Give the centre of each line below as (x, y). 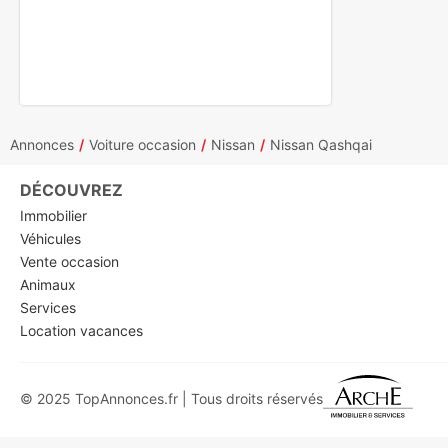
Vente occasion (69, 262)
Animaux (48, 285)
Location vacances (81, 331)
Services (48, 308)
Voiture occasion (142, 145)
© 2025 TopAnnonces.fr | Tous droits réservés (171, 399)
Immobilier (53, 216)
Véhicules (50, 239)
